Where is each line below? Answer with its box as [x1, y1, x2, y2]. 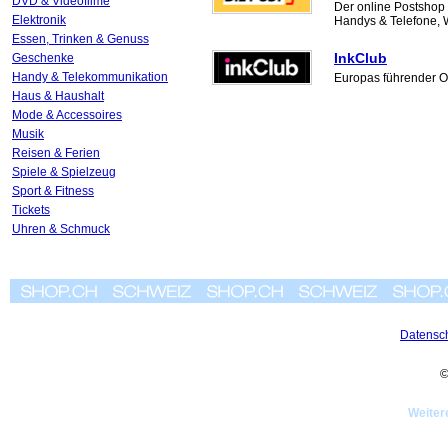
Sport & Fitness [12, 184, 94, 198]
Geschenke [12, 51, 74, 65]
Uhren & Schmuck [12, 222, 110, 236]
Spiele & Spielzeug [12, 165, 116, 179]
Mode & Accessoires [12, 108, 122, 122]
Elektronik [12, 13, 66, 27]
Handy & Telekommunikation [12, 70, 168, 84]
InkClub [334, 50, 387, 66]
